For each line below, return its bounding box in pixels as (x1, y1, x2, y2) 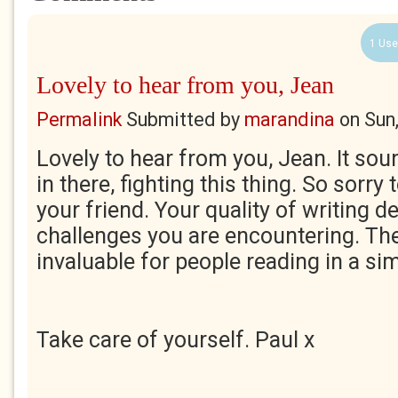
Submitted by (122, 108, 244, 131)
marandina (244, 108, 335, 131)
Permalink (36, 108, 122, 131)
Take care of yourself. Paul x (36, 327, 320, 353)
